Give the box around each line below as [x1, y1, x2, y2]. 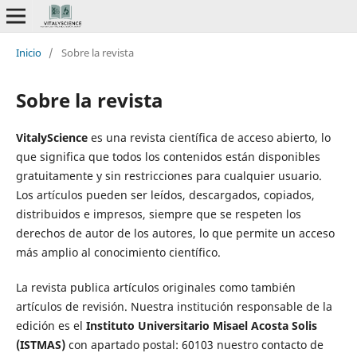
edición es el [15, 317, 86, 333]
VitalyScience [15, 129, 88, 145]
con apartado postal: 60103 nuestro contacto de [65, 336, 324, 352]
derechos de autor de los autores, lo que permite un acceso [15, 225, 335, 241]
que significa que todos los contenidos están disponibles [15, 148, 320, 164]
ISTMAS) [19, 336, 65, 352]
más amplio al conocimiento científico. [15, 244, 221, 260]
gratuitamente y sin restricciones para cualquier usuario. [15, 167, 322, 183]
